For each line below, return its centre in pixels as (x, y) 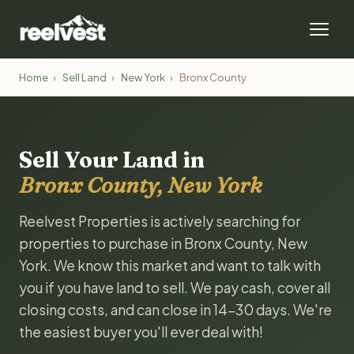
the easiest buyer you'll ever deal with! (141, 332)
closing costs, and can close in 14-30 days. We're (175, 310)
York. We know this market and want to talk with (170, 265)
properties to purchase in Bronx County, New (163, 243)
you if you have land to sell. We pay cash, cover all (175, 288)
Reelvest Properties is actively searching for (160, 221)
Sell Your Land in (112, 160)
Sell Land (85, 77)
